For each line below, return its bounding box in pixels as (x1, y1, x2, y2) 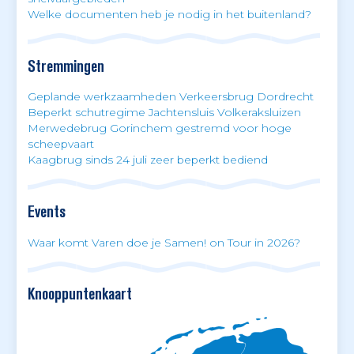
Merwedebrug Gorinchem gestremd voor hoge (27, 122, 292, 135)
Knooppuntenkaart (27, 284, 132, 304)
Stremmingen (27, 56, 104, 76)
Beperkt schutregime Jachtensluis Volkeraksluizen (27, 106, 301, 119)
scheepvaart (27, 137, 94, 151)
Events (27, 202, 66, 222)
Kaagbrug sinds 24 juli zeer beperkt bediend (27, 153, 268, 167)
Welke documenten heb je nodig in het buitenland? (27, 8, 311, 21)
